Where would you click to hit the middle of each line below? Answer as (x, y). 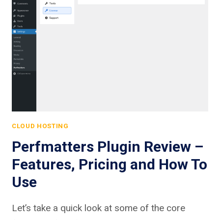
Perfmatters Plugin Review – (108, 146)
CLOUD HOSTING (40, 126)
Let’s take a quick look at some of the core (98, 208)
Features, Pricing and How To (110, 164)
